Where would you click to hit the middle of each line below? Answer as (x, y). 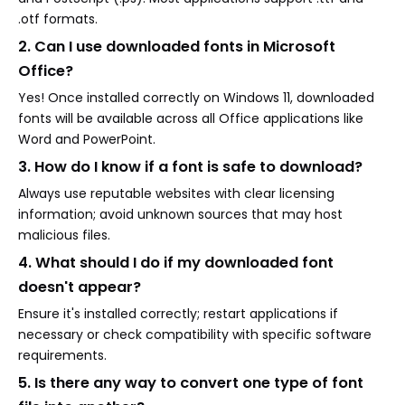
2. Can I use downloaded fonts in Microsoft (177, 47)
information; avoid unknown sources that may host (180, 215)
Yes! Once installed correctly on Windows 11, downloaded (196, 98)
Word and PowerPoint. (87, 140)
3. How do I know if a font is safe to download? (190, 167)
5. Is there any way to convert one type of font (191, 383)
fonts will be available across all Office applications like (191, 119)
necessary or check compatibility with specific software (195, 335)
